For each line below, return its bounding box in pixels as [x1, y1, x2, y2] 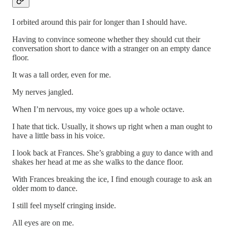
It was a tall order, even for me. [12, 70, 111, 80]
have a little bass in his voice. [12, 131, 105, 140]
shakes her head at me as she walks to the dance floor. [12, 158, 183, 167]
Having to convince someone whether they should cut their [12, 35, 200, 44]
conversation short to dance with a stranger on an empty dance [12, 44, 211, 53]
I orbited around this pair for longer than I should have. [12, 18, 187, 27]
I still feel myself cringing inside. [12, 201, 116, 210]
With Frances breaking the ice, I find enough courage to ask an [12, 175, 212, 184]
